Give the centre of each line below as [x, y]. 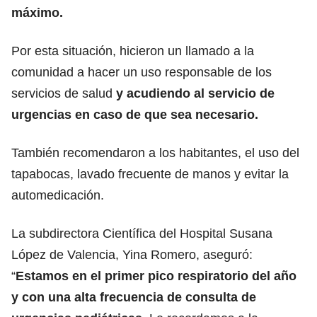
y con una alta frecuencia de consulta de [134, 297]
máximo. [37, 12]
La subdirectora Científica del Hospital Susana [142, 233]
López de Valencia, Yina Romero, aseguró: [132, 254]
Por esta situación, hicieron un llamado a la [133, 51]
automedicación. [58, 195]
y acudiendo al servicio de [195, 93]
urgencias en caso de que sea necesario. [135, 114]
